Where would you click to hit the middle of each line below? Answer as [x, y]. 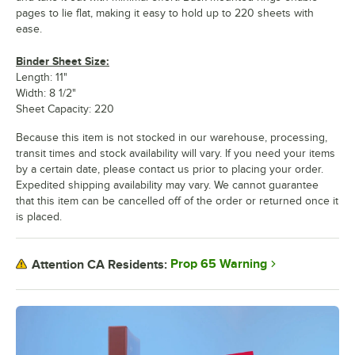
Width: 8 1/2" [46, 94]
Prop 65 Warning [219, 264]
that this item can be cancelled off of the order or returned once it [177, 201]
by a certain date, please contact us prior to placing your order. [170, 170]
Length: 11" [42, 78]
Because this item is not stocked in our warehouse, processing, [172, 138]
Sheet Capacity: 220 [65, 109]
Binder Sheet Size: [63, 61]
